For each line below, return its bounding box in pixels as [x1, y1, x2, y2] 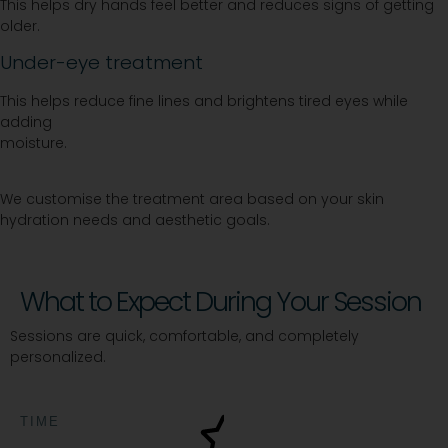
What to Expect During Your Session [20, 282, 421, 320]
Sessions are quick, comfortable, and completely [10, 325, 359, 346]
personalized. [10, 346, 106, 367]
